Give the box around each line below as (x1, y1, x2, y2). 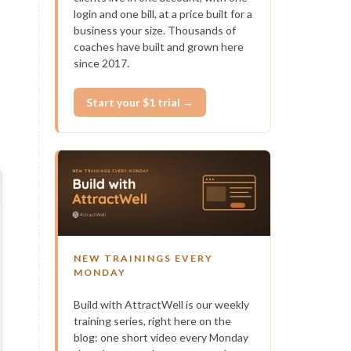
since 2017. (73, 56, 129, 70)
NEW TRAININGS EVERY (73, 251, 213, 264)
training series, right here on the (73, 313, 231, 327)
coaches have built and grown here (73, 40, 244, 53)
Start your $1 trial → (85, 96, 194, 109)
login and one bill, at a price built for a (73, 7, 252, 20)
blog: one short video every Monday (73, 330, 248, 344)
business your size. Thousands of (73, 24, 236, 37)
